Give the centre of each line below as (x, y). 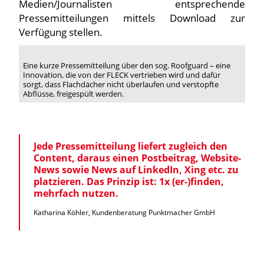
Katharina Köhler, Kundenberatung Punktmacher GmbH (124, 213)
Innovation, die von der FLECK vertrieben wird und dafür (122, 75)
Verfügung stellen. (60, 32)
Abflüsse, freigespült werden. (74, 93)
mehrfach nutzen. (76, 194)
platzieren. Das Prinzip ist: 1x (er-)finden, (128, 182)
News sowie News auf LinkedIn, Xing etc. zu (136, 170)
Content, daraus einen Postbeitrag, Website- (137, 158)
